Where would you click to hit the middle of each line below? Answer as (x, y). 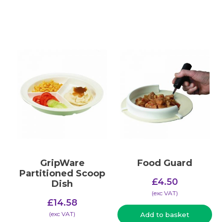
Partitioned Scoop (62, 174)
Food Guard (165, 163)
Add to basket (165, 214)
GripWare (62, 163)
